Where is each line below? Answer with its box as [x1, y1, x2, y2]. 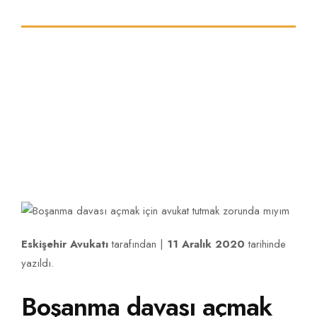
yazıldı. [21, 255, 54, 271]
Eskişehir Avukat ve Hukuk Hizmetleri [26, 29, 291, 52]
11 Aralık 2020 [167, 236, 245, 252]
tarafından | [112, 236, 167, 252]
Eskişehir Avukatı [21, 236, 112, 252]
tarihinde [245, 236, 286, 252]
